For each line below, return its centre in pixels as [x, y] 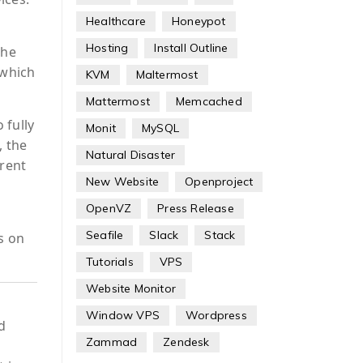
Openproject [219, 181]
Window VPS [122, 315]
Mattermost [117, 101]
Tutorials [109, 262]
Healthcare [115, 21]
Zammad [111, 342]
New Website [122, 181]
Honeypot [199, 21]
